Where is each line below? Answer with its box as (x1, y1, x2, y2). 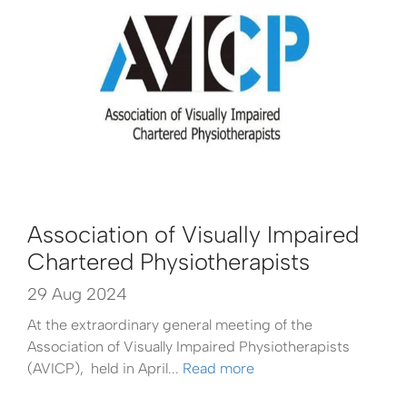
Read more (183, 359, 254, 377)
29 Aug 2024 (27, 283, 127, 304)
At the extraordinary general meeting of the (27, 315, 313, 333)
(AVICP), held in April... (27, 359, 183, 377)
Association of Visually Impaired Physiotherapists (27, 337, 350, 355)
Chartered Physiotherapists (27, 247, 310, 275)
